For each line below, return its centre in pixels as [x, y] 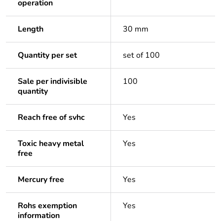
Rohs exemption [47, 206]
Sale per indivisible [53, 82]
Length [31, 29]
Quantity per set [47, 55]
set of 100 [141, 55]
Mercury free [41, 180]
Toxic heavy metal [51, 144]
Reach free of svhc [51, 118]
